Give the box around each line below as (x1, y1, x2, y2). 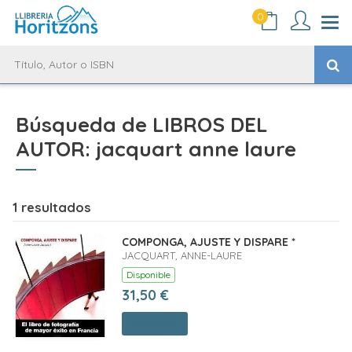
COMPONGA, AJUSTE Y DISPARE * (121, 235, 295, 249)
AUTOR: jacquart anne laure (16, 136, 296, 162)
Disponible (126, 269, 170, 280)
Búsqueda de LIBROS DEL (16, 112, 268, 137)
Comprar (130, 317, 178, 331)
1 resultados (13, 199, 91, 215)
